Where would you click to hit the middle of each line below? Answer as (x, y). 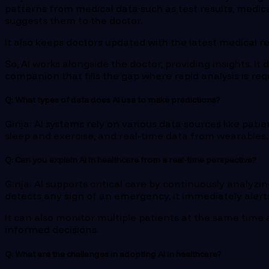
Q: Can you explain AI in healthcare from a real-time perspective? (131, 160)
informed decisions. (52, 230)
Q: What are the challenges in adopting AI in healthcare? (113, 254)
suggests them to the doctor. (74, 20)
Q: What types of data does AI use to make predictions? (113, 99)
